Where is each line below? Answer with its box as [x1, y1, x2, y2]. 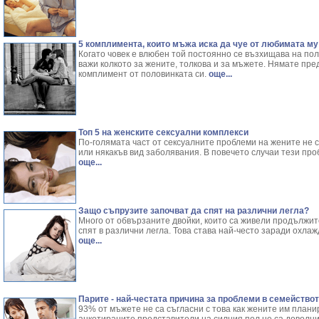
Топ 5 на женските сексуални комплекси [78, 127, 249, 137]
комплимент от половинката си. [78, 69, 206, 79]
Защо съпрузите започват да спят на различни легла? [78, 206, 309, 216]
